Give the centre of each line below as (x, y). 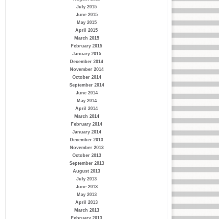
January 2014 (87, 132)
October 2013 (87, 155)
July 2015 (87, 7)
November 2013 (87, 148)
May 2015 (87, 22)
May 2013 (87, 195)
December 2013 (87, 140)
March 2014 (87, 116)
